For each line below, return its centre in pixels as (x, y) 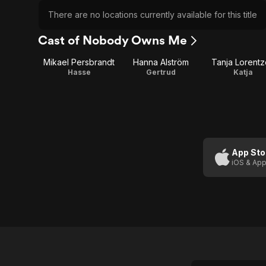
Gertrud (161, 72)
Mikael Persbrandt (79, 62)
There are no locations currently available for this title (153, 15)
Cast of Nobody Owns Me (113, 40)
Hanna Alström (161, 62)
